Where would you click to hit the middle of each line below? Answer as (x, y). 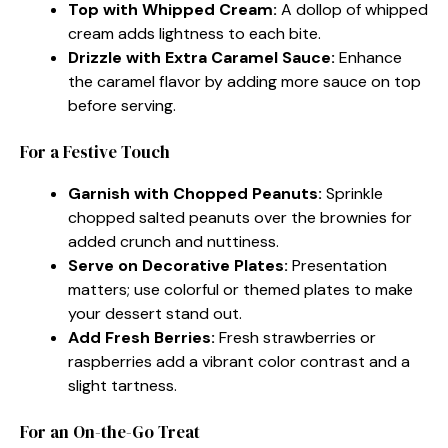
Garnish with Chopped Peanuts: (195, 193)
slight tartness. (122, 385)
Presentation (337, 265)
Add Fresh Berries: (141, 337)
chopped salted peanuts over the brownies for (240, 217)
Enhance (368, 57)
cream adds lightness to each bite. (194, 33)
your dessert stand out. (155, 313)
